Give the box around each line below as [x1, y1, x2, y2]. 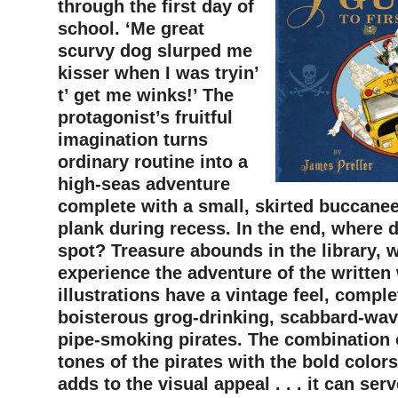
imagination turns [58, 129, 208, 149]
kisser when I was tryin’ [58, 62, 259, 83]
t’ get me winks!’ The [58, 84, 234, 105]
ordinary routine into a [58, 151, 248, 171]
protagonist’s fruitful [58, 107, 233, 127]
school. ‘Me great [58, 18, 204, 38]
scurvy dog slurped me [58, 40, 252, 60]
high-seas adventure [58, 173, 230, 194]
